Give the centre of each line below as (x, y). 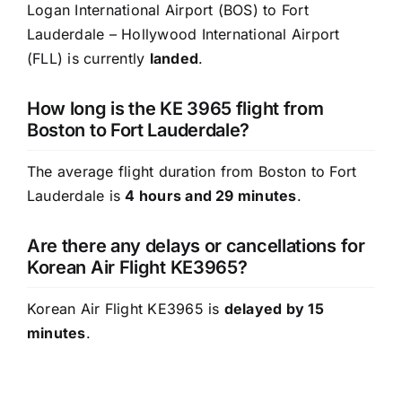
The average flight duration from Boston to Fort (192, 172)
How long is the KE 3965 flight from (175, 109)
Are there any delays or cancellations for (196, 246)
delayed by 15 (274, 309)
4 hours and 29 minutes (211, 196)
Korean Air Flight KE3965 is (125, 309)
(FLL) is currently (88, 59)
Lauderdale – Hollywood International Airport (183, 35)
